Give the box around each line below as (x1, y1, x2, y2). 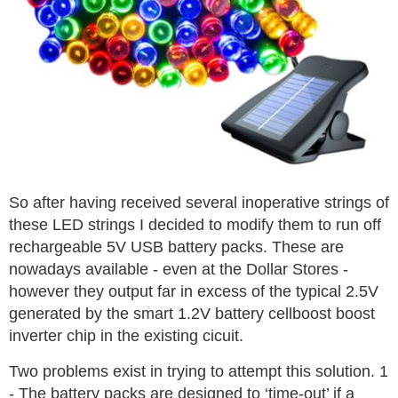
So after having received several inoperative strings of (9, 193, 389, 211)
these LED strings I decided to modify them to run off (9, 215, 381, 234)
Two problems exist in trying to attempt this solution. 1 (9, 362, 388, 380)
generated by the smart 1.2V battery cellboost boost (9, 304, 375, 322)
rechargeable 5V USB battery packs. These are (9, 237, 344, 256)
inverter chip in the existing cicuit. (9, 326, 243, 345)
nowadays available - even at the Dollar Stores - (9, 259, 348, 278)
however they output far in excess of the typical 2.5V (9, 282, 378, 300)
